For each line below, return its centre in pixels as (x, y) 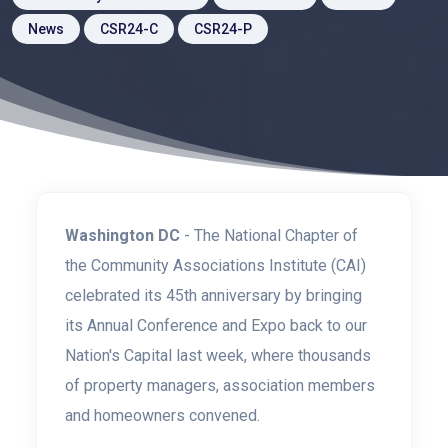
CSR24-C (129, 29)
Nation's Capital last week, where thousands (218, 355)
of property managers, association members (220, 385)
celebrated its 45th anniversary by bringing (213, 295)
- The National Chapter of (269, 235)
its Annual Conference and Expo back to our (216, 325)
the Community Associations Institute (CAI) (215, 265)
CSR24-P (223, 29)
